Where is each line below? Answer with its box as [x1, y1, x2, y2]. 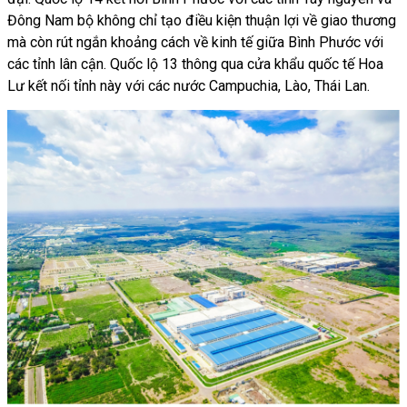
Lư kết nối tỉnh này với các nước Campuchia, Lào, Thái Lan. [7, 76, 370, 94]
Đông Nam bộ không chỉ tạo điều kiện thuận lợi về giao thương [7, 11, 396, 29]
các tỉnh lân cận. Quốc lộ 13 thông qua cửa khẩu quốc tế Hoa [7, 55, 383, 73]
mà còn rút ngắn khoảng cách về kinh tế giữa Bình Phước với [7, 33, 383, 51]
